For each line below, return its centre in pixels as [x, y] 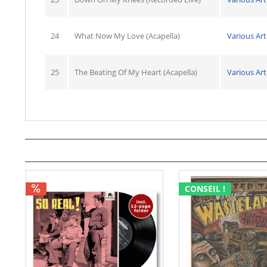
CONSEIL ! [205, 189]
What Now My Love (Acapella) [127, 36]
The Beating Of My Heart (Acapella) [136, 72]
